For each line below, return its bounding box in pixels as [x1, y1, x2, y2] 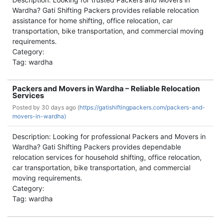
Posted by [12, 104, 41, 111]
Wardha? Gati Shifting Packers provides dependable [12, 143, 181, 151]
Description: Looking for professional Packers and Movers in [12, 132, 206, 141]
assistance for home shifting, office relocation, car [12, 16, 173, 25]
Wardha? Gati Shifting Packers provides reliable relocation [12, 6, 199, 14]
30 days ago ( [41, 104, 79, 111]
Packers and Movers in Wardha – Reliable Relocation [12, 84, 200, 93]
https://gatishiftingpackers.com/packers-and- [79, 104, 205, 111]
